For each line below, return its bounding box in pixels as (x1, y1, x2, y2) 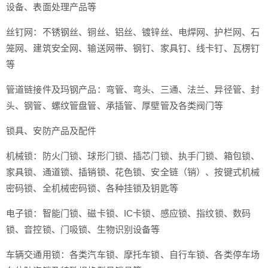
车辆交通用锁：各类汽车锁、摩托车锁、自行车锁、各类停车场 (6, 249, 260, 260)
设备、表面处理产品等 (6, 1, 99, 12)
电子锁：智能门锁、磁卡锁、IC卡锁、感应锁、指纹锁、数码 (6, 208, 251, 218)
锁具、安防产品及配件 (6, 125, 97, 136)
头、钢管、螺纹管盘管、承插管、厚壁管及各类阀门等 (6, 100, 226, 111)
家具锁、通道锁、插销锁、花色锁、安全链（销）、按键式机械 (6, 166, 260, 177)
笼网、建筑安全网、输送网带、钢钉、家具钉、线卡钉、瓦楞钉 (6, 42, 260, 53)
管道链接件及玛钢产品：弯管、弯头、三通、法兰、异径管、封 (6, 84, 260, 95)
